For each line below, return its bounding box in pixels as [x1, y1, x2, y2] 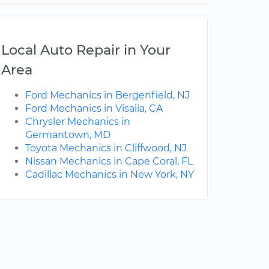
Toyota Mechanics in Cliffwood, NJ [25, 142, 187, 154]
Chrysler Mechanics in [25, 116, 130, 128]
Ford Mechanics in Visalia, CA [25, 103, 163, 115]
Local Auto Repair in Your [1, 41, 171, 59]
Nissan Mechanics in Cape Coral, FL [25, 156, 193, 168]
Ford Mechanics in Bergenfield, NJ [25, 89, 190, 101]
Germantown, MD [25, 129, 110, 141]
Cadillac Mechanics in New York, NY [25, 169, 194, 181]
